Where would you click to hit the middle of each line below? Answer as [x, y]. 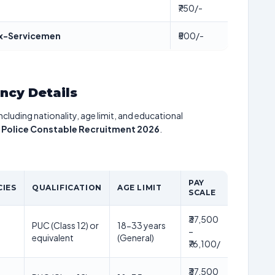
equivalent [53, 238]
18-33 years [141, 225]
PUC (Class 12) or [65, 225]
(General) [136, 238]
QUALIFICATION [67, 188]
